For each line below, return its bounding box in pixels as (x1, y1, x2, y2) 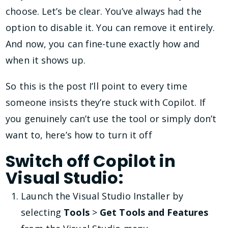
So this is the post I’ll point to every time (6, 79, 187, 92)
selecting (21, 206, 64, 219)
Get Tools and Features (100, 206, 209, 219)
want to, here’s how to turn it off (6, 128, 152, 141)
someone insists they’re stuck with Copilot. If (6, 96, 206, 108)
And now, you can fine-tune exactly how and (6, 38, 200, 50)
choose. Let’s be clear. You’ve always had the (6, 5, 202, 18)
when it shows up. (6, 54, 85, 67)
